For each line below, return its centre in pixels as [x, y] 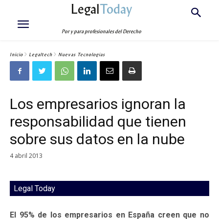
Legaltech [41, 55]
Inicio [16, 55]
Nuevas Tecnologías [82, 55]
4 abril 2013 [26, 155]
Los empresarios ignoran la [98, 104]
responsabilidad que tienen [98, 121]
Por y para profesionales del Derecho [102, 32]
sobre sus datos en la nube [97, 139]
